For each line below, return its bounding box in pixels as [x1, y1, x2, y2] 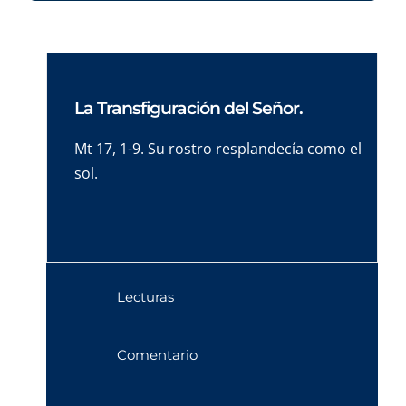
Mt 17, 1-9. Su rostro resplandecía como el [74, 139, 362, 159]
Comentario [116, 346, 198, 363]
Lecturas [116, 288, 174, 305]
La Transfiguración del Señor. [74, 98, 304, 119]
